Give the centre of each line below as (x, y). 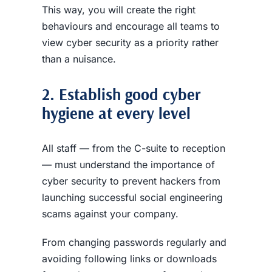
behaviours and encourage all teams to (131, 26)
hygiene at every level (116, 113)
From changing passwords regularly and (134, 243)
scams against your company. (111, 214)
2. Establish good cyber (121, 94)
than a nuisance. (79, 59)
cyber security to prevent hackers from (131, 181)
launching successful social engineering (132, 198)
